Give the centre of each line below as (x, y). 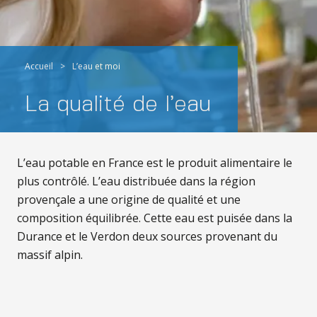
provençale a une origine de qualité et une (129, 200)
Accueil (39, 66)
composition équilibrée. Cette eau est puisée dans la (155, 218)
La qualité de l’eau (118, 105)
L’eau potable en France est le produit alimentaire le (155, 163)
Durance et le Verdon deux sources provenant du (147, 236)
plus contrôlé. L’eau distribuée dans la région (136, 181)
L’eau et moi (96, 66)
